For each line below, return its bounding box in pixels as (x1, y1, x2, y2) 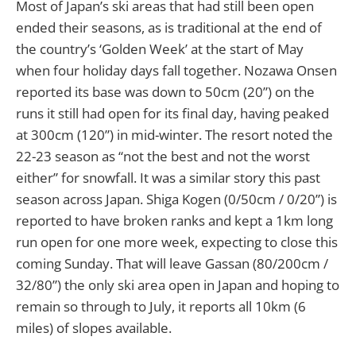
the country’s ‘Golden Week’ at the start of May (16, 40, 304, 59)
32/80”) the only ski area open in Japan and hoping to (16, 276, 339, 295)
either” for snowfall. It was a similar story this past (16, 168, 320, 188)
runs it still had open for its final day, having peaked (16, 104, 329, 123)
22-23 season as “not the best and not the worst (16, 147, 310, 166)
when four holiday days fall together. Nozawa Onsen (16, 61, 337, 80)
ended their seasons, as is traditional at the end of (16, 18, 322, 37)
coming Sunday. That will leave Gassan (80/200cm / (16, 254, 328, 273)
